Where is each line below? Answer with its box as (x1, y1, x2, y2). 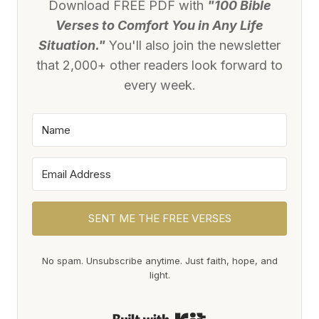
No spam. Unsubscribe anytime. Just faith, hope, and (41, 254, 278, 266)
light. (149, 268, 170, 281)
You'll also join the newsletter (105, 37, 281, 53)
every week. (123, 77, 196, 93)
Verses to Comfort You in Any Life (56, 17, 263, 33)
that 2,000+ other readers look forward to (36, 57, 283, 73)
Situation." (38, 37, 105, 53)
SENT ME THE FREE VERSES (88, 211, 231, 225)
